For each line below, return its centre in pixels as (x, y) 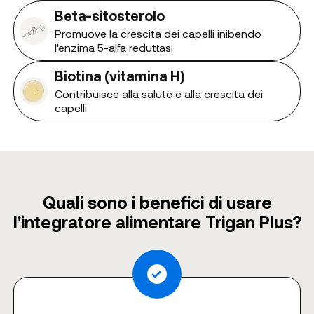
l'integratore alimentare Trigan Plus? (157, 222)
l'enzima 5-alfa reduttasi (114, 48)
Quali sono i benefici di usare (157, 203)
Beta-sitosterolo (109, 16)
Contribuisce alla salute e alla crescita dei (158, 94)
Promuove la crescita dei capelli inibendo (158, 34)
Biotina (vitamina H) (120, 76)
